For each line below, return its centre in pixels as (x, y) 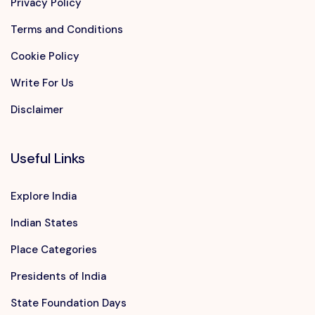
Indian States (44, 223)
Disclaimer (37, 110)
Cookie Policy (45, 57)
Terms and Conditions (67, 30)
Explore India (44, 197)
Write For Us (42, 83)
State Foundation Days (69, 303)
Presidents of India (58, 277)
